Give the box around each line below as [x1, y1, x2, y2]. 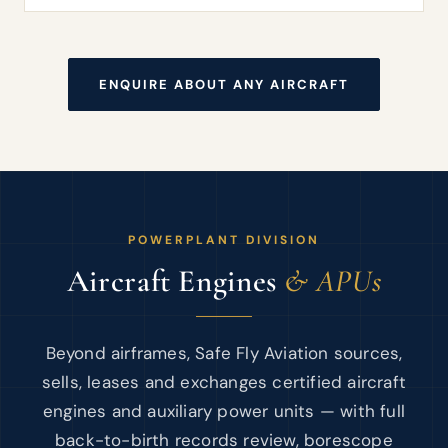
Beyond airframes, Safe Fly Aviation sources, [45, 342, 403, 364]
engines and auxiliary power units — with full [42, 400, 405, 422]
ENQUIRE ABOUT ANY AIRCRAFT [99, 76, 349, 93]
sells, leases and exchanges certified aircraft [41, 371, 407, 393]
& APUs [284, 262, 382, 300]
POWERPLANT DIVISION [128, 232, 320, 248]
